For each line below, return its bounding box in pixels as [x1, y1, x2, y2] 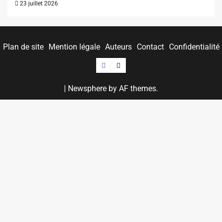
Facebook [101, 59, 136, 70]
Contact [136, 42, 164, 52]
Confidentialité [168, 42, 220, 52]
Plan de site [2, 42, 44, 52]
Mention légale [48, 42, 100, 52]
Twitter [116, 59, 142, 70]
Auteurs [105, 42, 132, 52]
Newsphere [68, 84, 107, 94]
